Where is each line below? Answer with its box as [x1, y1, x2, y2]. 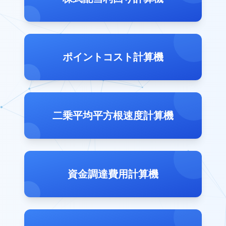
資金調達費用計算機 [68, 168, 158, 180]
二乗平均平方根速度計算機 [52, 109, 174, 122]
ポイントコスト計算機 [63, 51, 163, 63]
